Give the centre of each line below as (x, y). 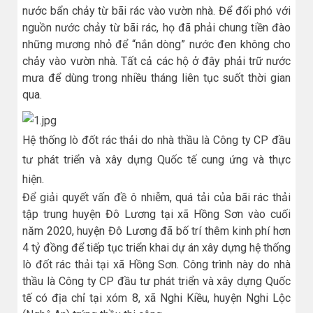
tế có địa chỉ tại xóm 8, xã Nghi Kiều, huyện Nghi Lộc (156, 298)
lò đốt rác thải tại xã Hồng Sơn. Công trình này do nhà (156, 265)
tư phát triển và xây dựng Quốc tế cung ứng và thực (156, 160)
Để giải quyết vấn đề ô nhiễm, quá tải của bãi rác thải (156, 198)
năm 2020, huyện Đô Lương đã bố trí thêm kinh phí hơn (156, 231)
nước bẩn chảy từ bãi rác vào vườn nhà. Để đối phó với (156, 11)
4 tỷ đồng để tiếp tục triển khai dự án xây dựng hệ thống (156, 248)
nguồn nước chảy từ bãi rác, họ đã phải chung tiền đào (156, 28)
